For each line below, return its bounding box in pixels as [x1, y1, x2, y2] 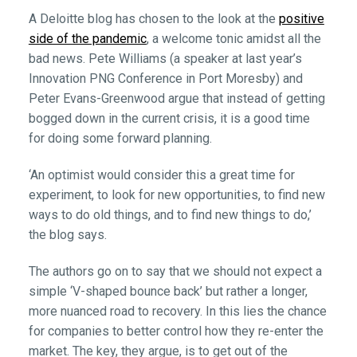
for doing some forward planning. [28, 131, 212, 147]
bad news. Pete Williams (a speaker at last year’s [28, 51, 302, 67]
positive [278, 11, 324, 27]
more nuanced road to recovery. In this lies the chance [28, 303, 327, 319]
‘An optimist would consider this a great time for [28, 167, 295, 183]
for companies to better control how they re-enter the [28, 323, 324, 339]
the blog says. [28, 227, 107, 243]
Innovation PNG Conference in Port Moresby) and [28, 71, 303, 87]
